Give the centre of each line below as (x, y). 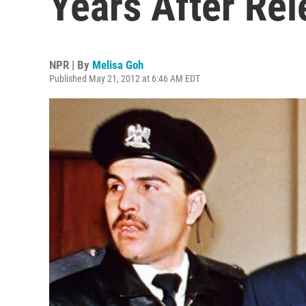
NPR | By (71, 65)
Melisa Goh (118, 65)
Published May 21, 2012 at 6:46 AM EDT (125, 79)
